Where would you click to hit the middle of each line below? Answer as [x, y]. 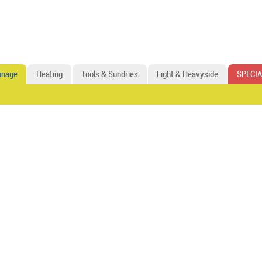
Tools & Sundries [110, 75]
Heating [49, 75]
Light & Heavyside [187, 75]
